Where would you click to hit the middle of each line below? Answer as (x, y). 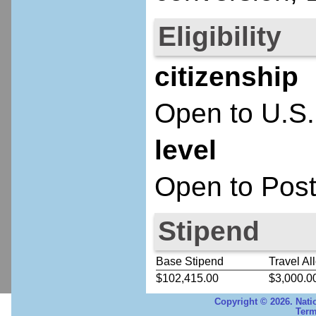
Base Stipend (189, 262)
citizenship (226, 76)
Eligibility (219, 36)
